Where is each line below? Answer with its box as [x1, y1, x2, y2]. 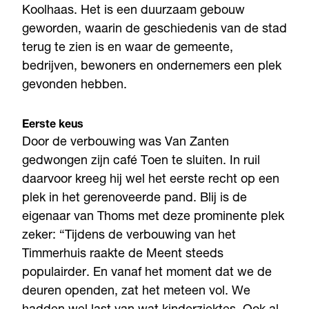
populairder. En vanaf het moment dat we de [22, 266, 272, 279]
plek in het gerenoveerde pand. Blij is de [22, 192, 247, 205]
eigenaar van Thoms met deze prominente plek [22, 210, 284, 223]
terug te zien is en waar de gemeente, [22, 41, 233, 54]
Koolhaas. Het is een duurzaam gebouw [22, 4, 245, 17]
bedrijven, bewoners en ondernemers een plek [22, 60, 281, 73]
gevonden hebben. [22, 79, 127, 92]
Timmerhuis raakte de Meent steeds [22, 248, 223, 261]
